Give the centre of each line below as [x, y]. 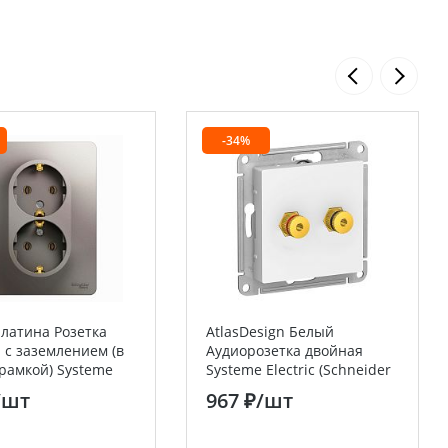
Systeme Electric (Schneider [298, 369]
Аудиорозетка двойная [284, 350]
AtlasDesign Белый [270, 331]
